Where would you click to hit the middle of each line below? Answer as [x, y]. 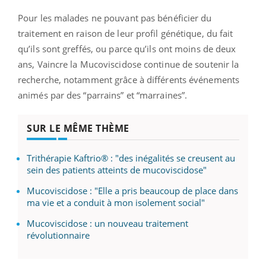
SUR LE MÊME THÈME [78, 128]
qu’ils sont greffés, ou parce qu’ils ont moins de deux [127, 48]
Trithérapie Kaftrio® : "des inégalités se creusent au [131, 158]
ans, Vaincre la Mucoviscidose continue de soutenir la [129, 64]
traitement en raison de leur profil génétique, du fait [126, 33]
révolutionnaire [58, 235]
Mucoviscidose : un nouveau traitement [107, 223]
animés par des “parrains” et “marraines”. [103, 95]
